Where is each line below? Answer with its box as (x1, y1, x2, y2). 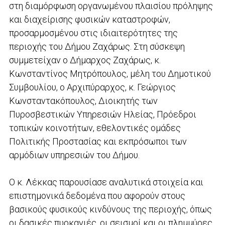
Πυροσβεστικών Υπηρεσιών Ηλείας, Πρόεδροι (9, 108, 196, 120)
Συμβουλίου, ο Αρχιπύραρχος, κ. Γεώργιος (9, 81, 176, 92)
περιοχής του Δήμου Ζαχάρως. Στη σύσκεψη (9, 41, 185, 52)
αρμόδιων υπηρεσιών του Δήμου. (9, 149, 142, 160)
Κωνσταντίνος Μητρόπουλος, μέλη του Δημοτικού (9, 68, 211, 79)
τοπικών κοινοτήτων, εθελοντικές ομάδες (9, 122, 181, 133)
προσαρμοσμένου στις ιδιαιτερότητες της (9, 27, 178, 38)
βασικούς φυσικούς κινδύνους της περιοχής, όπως (9, 203, 212, 214)
